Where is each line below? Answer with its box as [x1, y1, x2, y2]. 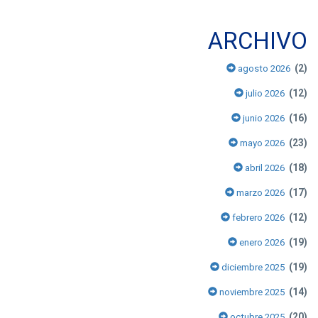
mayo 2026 [238, 137, 285, 148]
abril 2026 [243, 162, 285, 173]
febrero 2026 [230, 212, 285, 223]
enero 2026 [237, 236, 285, 248]
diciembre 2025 [219, 261, 285, 273]
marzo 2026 [234, 187, 285, 198]
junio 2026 [241, 112, 285, 124]
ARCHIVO [208, 26, 307, 55]
